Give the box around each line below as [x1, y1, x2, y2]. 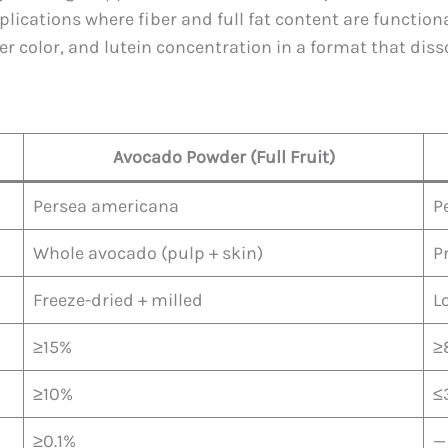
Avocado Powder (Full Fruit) [112, 145, 335, 168]
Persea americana [33, 194, 179, 217]
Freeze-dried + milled [33, 288, 203, 311]
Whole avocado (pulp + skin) [33, 241, 263, 264]
